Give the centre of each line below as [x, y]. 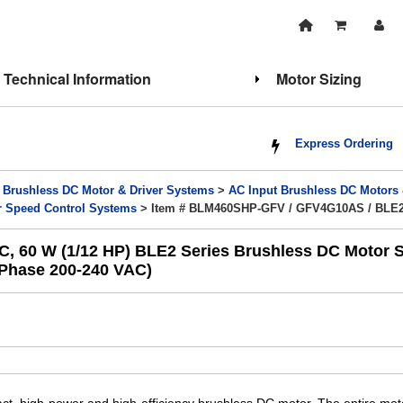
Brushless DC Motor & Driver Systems [109, 191]
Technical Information [77, 79]
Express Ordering [345, 144]
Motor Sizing [318, 79]
